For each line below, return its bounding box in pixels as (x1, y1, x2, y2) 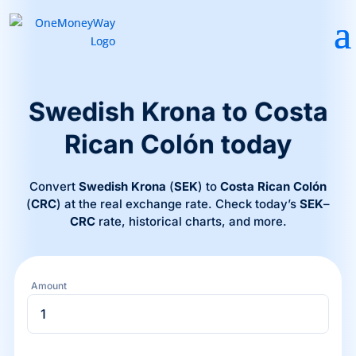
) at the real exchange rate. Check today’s (56, 196, 300, 211)
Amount (30, 280, 67, 292)
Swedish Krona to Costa (28, 96, 328, 127)
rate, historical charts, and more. (95, 214, 287, 229)
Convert (29, 179, 79, 194)
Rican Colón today (64, 129, 292, 160)
